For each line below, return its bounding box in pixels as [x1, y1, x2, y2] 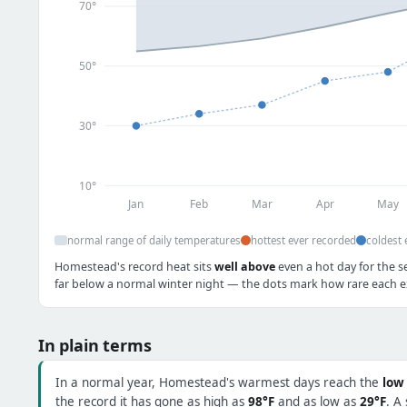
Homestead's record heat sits [55, 258, 214, 274]
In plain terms [38, 333, 152, 356]
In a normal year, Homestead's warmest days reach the [55, 373, 382, 391]
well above [214, 258, 275, 274]
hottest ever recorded [251, 233, 356, 247]
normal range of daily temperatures [67, 233, 241, 247]
